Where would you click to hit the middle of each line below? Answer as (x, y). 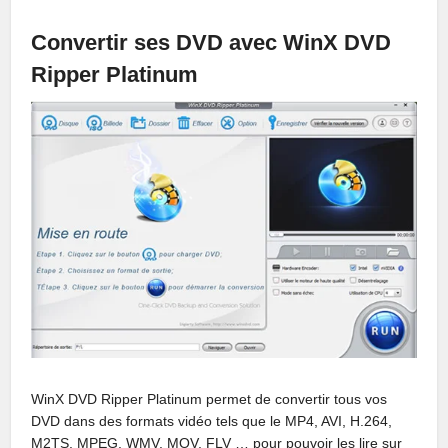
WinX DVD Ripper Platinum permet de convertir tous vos (209, 398)
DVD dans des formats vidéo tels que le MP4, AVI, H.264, (212, 420)
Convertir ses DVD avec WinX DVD (211, 42)
